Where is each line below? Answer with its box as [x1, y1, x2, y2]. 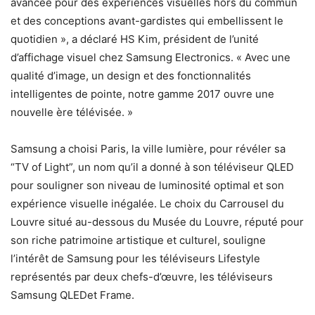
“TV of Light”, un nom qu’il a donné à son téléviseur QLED [11, 160, 294, 174]
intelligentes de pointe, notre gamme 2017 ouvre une [11, 87, 274, 101]
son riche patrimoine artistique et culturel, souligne [11, 233, 266, 247]
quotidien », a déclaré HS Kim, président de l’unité [11, 32, 259, 46]
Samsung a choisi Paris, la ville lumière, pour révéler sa [11, 142, 285, 155]
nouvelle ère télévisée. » [11, 105, 133, 119]
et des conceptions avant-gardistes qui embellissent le [11, 14, 283, 27]
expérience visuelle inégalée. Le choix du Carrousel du [11, 197, 284, 210]
